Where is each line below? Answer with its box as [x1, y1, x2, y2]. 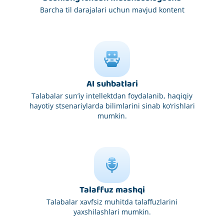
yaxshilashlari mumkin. [73, 206, 151, 216]
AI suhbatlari [86, 76, 138, 91]
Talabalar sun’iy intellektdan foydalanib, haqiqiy [31, 90, 192, 100]
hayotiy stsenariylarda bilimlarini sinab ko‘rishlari [29, 100, 195, 110]
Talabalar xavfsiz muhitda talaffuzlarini [46, 196, 177, 206]
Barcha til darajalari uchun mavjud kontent [39, 4, 184, 14]
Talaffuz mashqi [79, 182, 145, 197]
